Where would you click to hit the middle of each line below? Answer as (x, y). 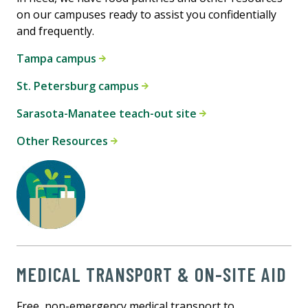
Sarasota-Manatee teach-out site (108, 114)
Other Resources (64, 141)
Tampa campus (58, 59)
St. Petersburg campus (79, 86)
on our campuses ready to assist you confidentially (146, 15)
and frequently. (55, 31)
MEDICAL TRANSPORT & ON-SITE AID (152, 275)
